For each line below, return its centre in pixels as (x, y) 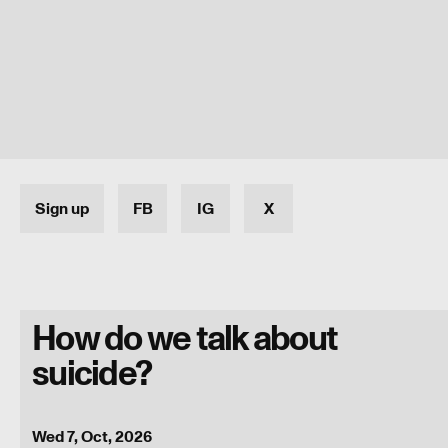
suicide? (91, 374)
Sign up (62, 208)
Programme (74, 422)
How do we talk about (184, 339)
